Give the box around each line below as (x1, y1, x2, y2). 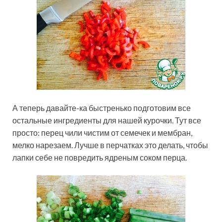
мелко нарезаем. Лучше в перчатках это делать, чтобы (12, 140, 208, 150)
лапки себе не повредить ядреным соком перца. (12, 153, 187, 163)
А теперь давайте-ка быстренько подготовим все (12, 103, 191, 113)
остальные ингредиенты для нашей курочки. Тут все (12, 115, 201, 125)
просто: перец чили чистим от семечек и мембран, (12, 128, 192, 138)
